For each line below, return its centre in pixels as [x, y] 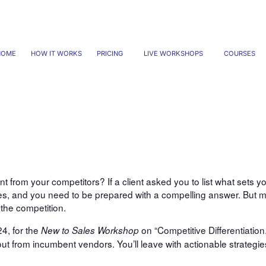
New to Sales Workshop [90, 230]
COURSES [240, 53]
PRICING [110, 53]
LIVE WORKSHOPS [173, 53]
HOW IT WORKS [56, 53]
